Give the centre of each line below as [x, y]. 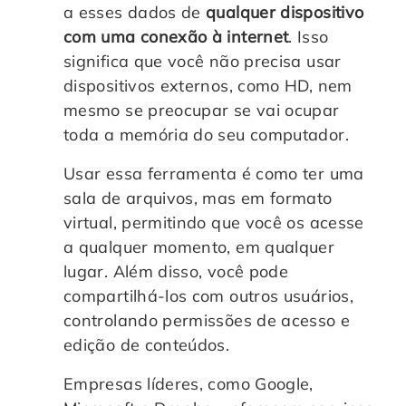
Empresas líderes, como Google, [188, 383]
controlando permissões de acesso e [207, 320]
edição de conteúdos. [147, 344]
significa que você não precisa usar [203, 61]
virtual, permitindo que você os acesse [214, 222]
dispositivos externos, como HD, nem [208, 85]
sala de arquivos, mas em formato [198, 198]
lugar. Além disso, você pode [176, 271]
